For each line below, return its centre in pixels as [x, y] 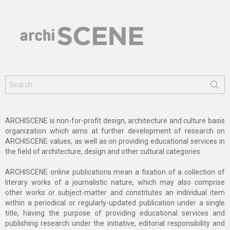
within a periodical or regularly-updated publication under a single [115, 203]
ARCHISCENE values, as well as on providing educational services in [115, 141]
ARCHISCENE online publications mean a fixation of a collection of [115, 172]
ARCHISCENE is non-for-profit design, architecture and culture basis [115, 121]
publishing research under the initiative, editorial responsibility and [115, 224]
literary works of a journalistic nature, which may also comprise [115, 183]
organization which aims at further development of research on [115, 131]
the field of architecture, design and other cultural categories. [103, 152]
